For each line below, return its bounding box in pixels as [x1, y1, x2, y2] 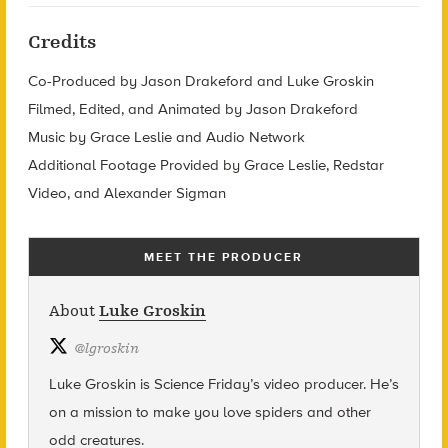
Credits [27, 31, 97, 54]
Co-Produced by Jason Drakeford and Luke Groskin [27, 72, 374, 91]
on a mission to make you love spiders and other [48, 403, 371, 422]
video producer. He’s [259, 375, 399, 394]
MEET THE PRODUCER [144, 250, 304, 265]
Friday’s [207, 375, 260, 394]
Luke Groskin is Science [48, 375, 208, 394]
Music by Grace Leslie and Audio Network [27, 128, 305, 147]
